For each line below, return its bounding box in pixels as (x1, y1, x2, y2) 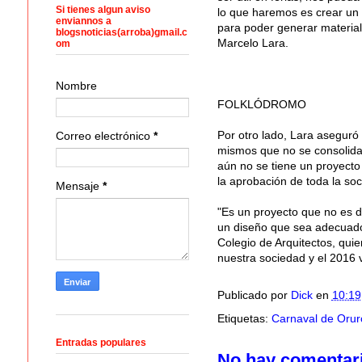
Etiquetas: (217, 311, 271, 325)
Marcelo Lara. (217, 36, 288, 49)
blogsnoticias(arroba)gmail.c (55, 26, 187, 38)
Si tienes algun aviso (55, 3, 150, 15)
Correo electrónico (55, 128, 154, 142)
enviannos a (55, 15, 112, 27)
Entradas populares (55, 336, 146, 348)
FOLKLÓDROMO (217, 97, 306, 111)
